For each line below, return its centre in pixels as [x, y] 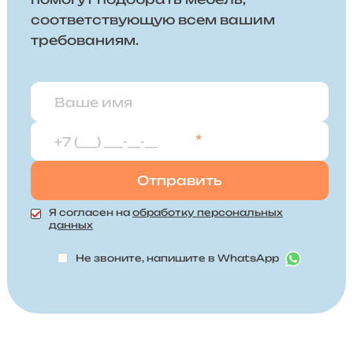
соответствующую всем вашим [152, 20]
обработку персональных [207, 213]
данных [71, 225]
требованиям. [84, 41]
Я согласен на [90, 213]
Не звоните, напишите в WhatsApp [179, 258]
